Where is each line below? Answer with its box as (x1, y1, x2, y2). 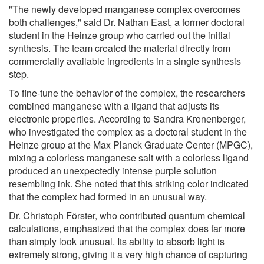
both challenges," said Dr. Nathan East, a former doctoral (9, 15, 245, 29)
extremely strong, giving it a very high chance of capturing (9, 247, 247, 262)
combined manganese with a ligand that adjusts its (9, 99, 219, 113)
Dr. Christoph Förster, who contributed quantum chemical (9, 209, 245, 223)
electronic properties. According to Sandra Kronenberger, (9, 112, 246, 126)
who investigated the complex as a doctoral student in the (9, 125, 247, 139)
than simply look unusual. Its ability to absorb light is (9, 235, 225, 249)
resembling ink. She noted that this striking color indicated (9, 177, 249, 191)
